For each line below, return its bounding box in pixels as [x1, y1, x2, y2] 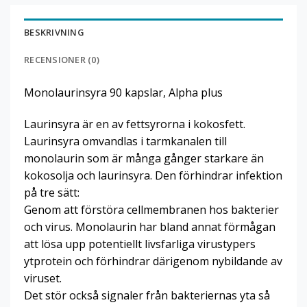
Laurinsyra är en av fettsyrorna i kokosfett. [24, 116, 245, 132]
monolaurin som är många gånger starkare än [24, 150, 264, 166]
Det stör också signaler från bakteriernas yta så [24, 287, 270, 303]
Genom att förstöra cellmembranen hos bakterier [24, 201, 279, 217]
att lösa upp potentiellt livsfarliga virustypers [24, 236, 256, 251]
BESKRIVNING [24, 25, 84, 38]
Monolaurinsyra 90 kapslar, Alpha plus [24, 84, 223, 100]
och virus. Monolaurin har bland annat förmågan [24, 219, 275, 234]
